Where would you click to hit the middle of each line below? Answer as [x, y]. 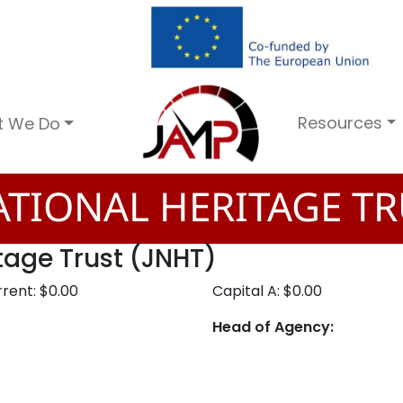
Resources [340, 122]
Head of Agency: [273, 327]
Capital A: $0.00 [267, 291]
